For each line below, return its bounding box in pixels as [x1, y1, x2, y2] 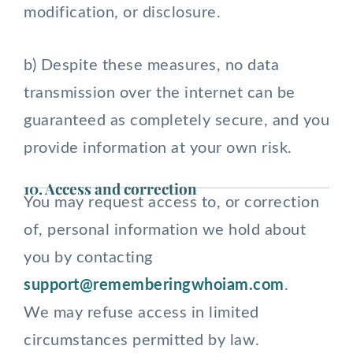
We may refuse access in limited [24, 305, 259, 321]
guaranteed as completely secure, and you [24, 113, 329, 128]
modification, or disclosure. [24, 5, 221, 20]
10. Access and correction [24, 178, 197, 199]
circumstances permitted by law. [24, 333, 260, 348]
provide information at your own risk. [24, 140, 292, 156]
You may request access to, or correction [24, 195, 319, 210]
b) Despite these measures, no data [24, 58, 279, 73]
